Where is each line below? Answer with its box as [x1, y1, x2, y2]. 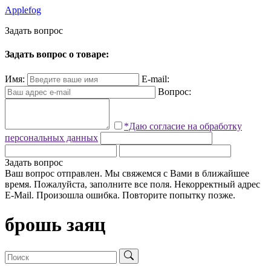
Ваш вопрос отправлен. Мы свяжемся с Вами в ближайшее [5, 168, 249, 178]
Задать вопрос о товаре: [5, 49, 109, 60]
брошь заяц [5, 213, 105, 235]
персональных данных [5, 132, 98, 143]
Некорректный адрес [174, 178, 260, 189]
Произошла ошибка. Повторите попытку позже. [36, 189, 235, 200]
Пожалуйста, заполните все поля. [34, 178, 172, 189]
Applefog [5, 5, 41, 15]
